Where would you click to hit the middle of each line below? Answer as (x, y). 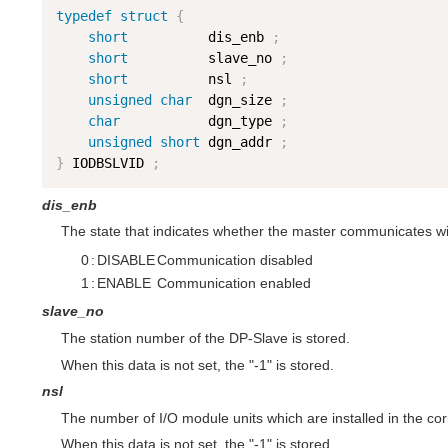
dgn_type (199, 120)
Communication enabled (234, 282)
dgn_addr (239, 141)
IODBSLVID (107, 162)
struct (143, 15)
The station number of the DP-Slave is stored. (205, 338)
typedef (83, 15)
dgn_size (235, 99)
